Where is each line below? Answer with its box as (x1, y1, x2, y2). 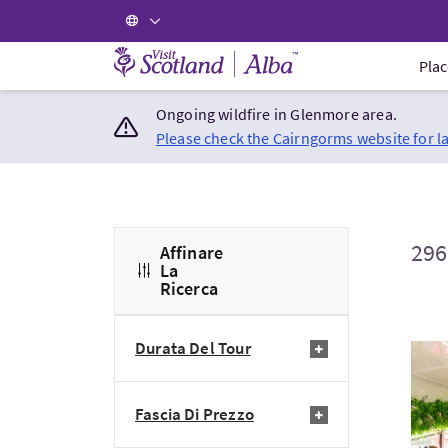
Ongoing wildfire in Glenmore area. (155, 104, 397, 124)
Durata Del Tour (135, 337, 251, 359)
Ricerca (159, 277, 218, 300)
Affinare (159, 241, 224, 264)
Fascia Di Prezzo (135, 403, 254, 425)
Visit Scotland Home (113, 43, 270, 67)
